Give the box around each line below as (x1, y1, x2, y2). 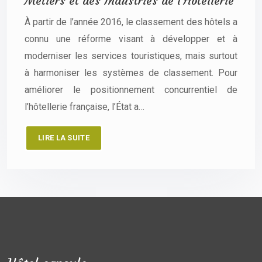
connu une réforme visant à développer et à (25, 33, 237, 45)
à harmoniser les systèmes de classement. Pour (25, 67, 237, 79)
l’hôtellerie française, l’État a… (25, 101, 144, 113)
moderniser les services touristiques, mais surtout (25, 50, 237, 62)
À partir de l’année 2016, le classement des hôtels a (25, 16, 237, 28)
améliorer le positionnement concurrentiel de (25, 84, 237, 96)
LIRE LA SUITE (38, 133, 89, 143)
